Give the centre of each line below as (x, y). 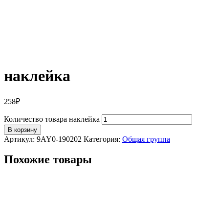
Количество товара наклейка (52, 119)
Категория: (103, 139)
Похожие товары (48, 160)
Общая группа (146, 139)
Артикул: (20, 139)
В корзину (22, 130)
